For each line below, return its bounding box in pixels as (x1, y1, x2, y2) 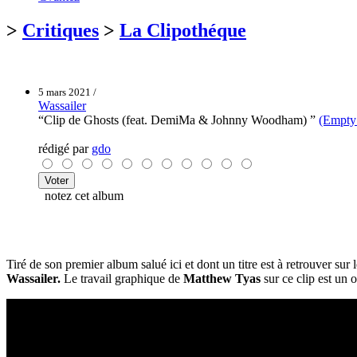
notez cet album (38, 188, 124, 202)
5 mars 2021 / (38, 85, 96, 98)
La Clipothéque (120, 19, 246, 41)
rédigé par (38, 141, 92, 155)
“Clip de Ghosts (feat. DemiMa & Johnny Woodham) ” (38, 112, 319, 127)
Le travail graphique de (61, 271, 183, 285)
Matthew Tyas (183, 271, 261, 285)
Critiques (22, 19, 99, 41)
